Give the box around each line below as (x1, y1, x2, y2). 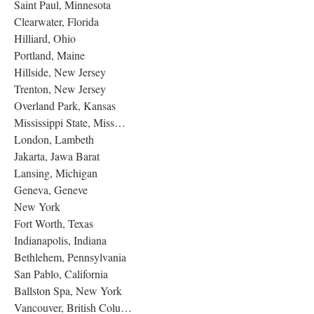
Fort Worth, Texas (14, 215, 93, 231)
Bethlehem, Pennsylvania (14, 249, 126, 264)
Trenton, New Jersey (14, 81, 106, 96)
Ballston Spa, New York (14, 282, 122, 298)
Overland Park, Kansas (14, 97, 116, 113)
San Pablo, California (14, 266, 108, 281)
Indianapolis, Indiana (14, 232, 107, 247)
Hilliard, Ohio (14, 30, 76, 46)
